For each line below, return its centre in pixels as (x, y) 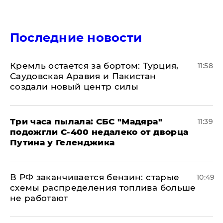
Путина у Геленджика (62, 143)
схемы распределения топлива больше (103, 188)
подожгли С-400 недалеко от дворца (99, 132)
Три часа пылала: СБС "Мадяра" (86, 122)
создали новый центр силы (74, 87)
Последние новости (76, 38)
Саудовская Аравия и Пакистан (83, 76)
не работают (39, 198)
